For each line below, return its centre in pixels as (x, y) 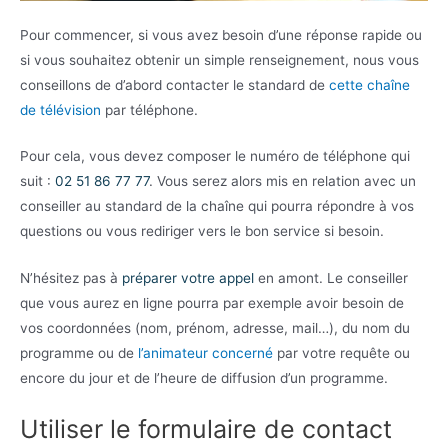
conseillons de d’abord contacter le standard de (174, 84)
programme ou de (79, 353)
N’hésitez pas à (71, 278)
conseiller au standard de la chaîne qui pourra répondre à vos (217, 206)
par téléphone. (149, 109)
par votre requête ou (341, 353)
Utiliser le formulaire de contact (206, 429)
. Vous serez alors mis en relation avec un (282, 181)
